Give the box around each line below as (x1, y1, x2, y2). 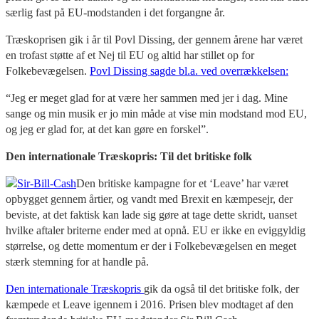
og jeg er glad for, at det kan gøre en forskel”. (6, 122, 209, 135)
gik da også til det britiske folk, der (144, 282, 299, 295)
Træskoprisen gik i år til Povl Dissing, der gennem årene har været (6, 33, 303, 46)
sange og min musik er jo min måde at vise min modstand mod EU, (6, 107, 307, 120)
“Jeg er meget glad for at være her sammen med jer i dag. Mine (6, 91, 288, 104)
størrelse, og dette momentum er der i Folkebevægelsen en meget (6, 239, 296, 252)
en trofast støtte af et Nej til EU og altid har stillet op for (6, 48, 254, 61)
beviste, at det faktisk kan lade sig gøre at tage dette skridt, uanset (6, 208, 297, 221)
